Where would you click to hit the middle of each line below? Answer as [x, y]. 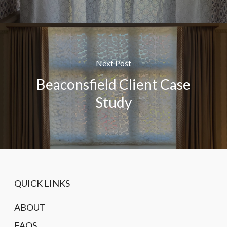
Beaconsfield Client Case [113, 84]
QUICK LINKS [42, 183]
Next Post [113, 63]
